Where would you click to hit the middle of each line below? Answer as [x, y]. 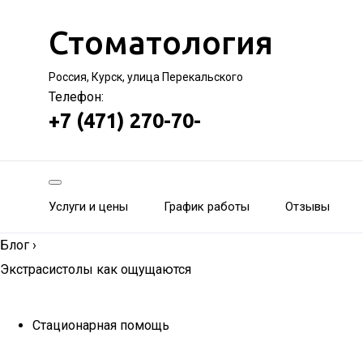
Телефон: [76, 97]
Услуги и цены [88, 207]
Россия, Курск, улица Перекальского [146, 77]
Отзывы [307, 207]
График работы [207, 207]
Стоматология [161, 43]
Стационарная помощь [101, 325]
